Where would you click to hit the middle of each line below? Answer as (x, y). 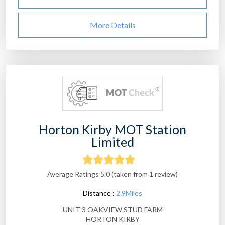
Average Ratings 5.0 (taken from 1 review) (113, 174)
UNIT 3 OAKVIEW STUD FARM (113, 210)
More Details (113, 25)
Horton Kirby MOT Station (113, 129)
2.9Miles (129, 193)
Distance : (99, 193)
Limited (113, 142)
